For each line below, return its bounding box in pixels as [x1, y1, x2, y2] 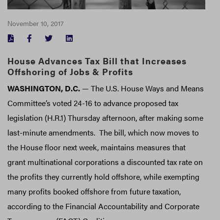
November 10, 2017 [7, 18, 64, 28]
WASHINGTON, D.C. [7, 82, 80, 94]
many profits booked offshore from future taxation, [7, 186, 181, 197]
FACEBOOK [32, 32, 81, 44]
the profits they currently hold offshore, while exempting [7, 171, 199, 183]
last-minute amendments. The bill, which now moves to [7, 127, 199, 138]
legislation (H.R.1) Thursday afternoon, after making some [7, 112, 203, 124]
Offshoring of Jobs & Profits [7, 65, 133, 78]
